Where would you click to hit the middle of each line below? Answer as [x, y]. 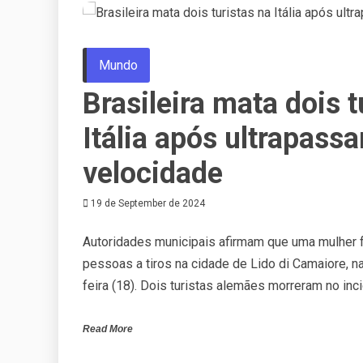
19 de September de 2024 [148, 203]
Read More [108, 329]
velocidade [153, 173]
